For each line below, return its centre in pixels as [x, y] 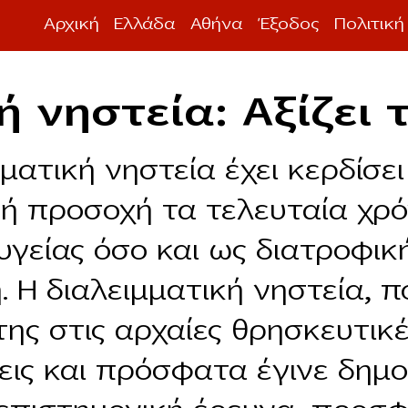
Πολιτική [369, 24]
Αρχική [71, 24]
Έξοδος [289, 24]
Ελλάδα [145, 24]
